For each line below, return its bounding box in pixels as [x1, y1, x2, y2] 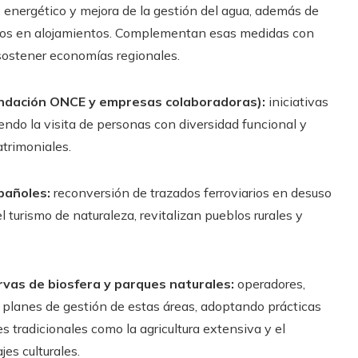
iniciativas [265, 93, 328, 109]
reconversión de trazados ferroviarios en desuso [50, 184, 332, 201]
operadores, [234, 275, 305, 292]
